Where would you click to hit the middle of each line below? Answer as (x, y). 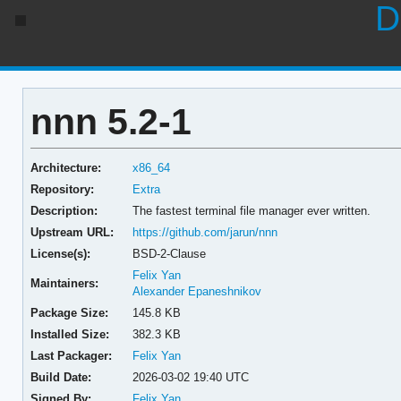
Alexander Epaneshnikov (197, 291)
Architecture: (65, 167)
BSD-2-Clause (170, 253)
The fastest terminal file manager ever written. (252, 210)
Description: (64, 210)
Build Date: (60, 377)
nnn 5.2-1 (111, 121)
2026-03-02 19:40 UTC (191, 377)
